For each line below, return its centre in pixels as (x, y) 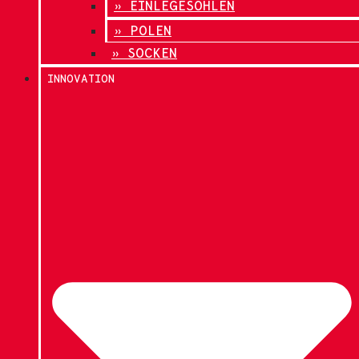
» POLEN (143, 30)
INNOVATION (81, 78)
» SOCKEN (144, 52)
